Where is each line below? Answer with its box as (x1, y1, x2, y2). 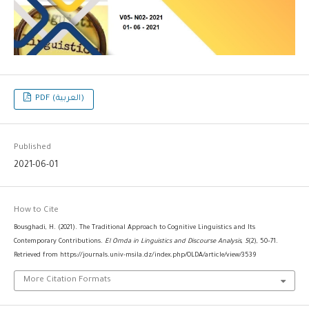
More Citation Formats (23, 275, 111, 285)
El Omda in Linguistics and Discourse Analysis (104, 238, 241, 246)
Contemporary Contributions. (13, 238, 105, 246)
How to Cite (13, 206, 59, 216)
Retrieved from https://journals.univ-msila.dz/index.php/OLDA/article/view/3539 (13, 252, 256, 260)
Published (13, 143, 51, 153)
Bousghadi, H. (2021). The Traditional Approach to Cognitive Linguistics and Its (13, 224, 255, 232)
